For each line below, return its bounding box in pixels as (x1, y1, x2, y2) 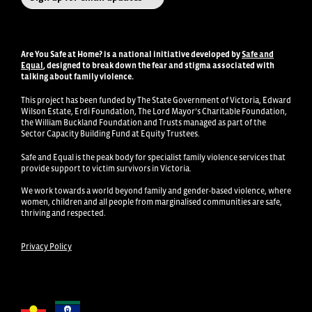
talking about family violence (21, 72, 132, 82)
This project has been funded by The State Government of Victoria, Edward (21, 95, 291, 106)
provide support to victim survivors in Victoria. (21, 164, 193, 174)
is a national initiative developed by (102, 49, 242, 60)
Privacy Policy (21, 242, 72, 252)
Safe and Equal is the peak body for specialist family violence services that (21, 153, 286, 163)
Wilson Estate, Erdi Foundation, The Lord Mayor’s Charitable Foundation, (21, 107, 287, 117)
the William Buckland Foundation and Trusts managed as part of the (21, 118, 266, 128)
